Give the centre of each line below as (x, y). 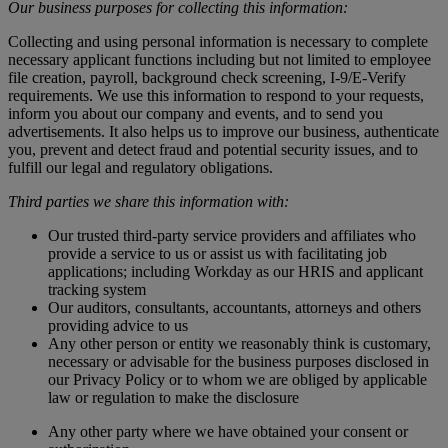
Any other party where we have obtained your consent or (228, 431)
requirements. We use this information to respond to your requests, (216, 95)
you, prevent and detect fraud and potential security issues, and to (213, 149)
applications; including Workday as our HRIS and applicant (235, 271)
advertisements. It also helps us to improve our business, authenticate (223, 131)
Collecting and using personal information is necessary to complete (218, 41)
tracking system (97, 289)
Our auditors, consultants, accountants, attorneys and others (234, 307)
